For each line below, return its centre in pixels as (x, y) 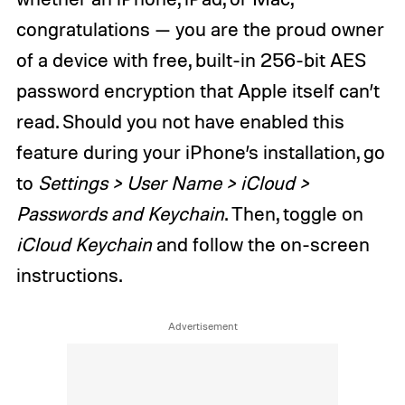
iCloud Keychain (84, 244)
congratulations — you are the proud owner (200, 28)
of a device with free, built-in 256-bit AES (191, 59)
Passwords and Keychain (120, 213)
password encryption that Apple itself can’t (198, 90)
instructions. (69, 274)
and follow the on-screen (260, 244)
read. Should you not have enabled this (180, 121)
